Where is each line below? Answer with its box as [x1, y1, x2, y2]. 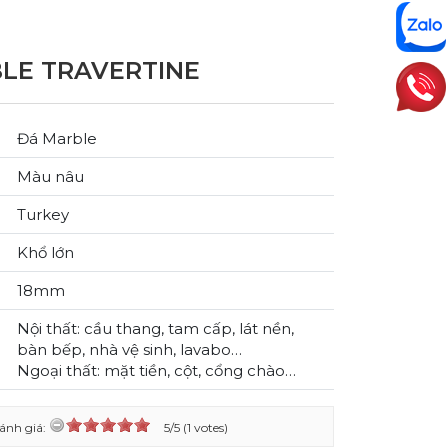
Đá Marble [17, 129, 97, 148]
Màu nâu [17, 167, 84, 186]
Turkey [17, 205, 69, 224]
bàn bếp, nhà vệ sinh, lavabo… [17, 340, 242, 359]
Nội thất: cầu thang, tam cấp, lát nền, [17, 319, 294, 338]
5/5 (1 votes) [164, 420, 228, 435]
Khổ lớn [17, 243, 74, 262]
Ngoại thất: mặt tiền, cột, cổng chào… [17, 361, 296, 380]
